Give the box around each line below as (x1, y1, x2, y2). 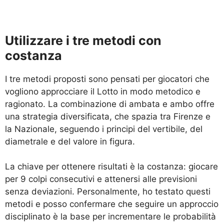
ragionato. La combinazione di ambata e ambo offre (5, 98, 214, 109)
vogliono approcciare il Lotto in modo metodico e (5, 86, 200, 96)
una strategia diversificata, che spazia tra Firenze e (5, 111, 210, 121)
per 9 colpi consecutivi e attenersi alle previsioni (5, 174, 197, 184)
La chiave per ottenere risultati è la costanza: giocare (5, 161, 218, 172)
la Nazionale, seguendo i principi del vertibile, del (5, 123, 202, 134)
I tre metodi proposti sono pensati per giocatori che (5, 73, 209, 84)
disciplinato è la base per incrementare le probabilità (5, 211, 216, 222)
